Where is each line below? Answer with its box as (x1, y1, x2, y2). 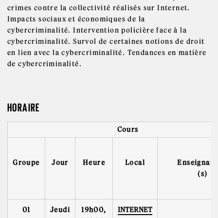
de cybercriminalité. (7, 59, 82, 68)
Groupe (13, 158, 40, 167)
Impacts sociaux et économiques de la (7, 15, 145, 23)
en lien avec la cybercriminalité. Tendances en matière (7, 48, 207, 57)
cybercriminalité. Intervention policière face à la (7, 26, 187, 35)
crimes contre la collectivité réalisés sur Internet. (7, 3, 190, 12)
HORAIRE (7, 101, 40, 114)
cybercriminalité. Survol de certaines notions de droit (7, 37, 205, 46)
